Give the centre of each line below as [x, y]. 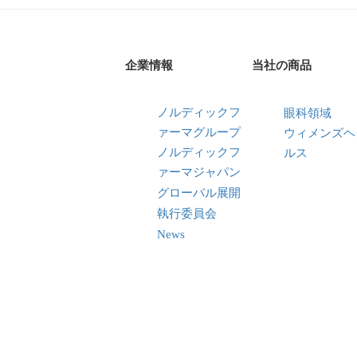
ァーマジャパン [199, 172]
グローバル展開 [199, 192]
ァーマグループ [199, 132]
